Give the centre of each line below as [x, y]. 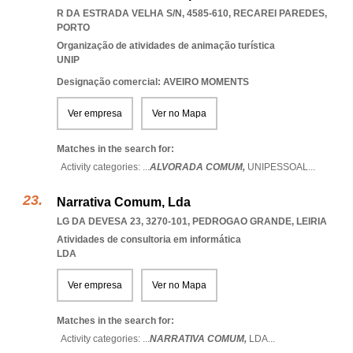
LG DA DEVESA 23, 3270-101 [122, 221]
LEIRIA [312, 221]
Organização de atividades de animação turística [166, 46]
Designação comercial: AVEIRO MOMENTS [153, 82]
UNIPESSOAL [278, 167]
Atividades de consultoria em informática [149, 240]
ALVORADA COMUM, [199, 167]
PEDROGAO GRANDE [242, 221]
